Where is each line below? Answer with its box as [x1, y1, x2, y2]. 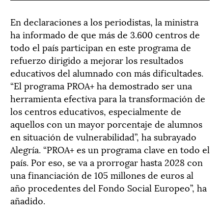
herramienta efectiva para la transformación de [10, 91, 205, 105]
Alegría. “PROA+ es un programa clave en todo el [10, 142, 210, 156]
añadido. [10, 193, 45, 207]
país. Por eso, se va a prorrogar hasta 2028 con [10, 155, 203, 168]
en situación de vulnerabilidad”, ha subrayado [10, 129, 196, 143]
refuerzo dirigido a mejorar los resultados [10, 53, 183, 66]
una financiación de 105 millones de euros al [10, 167, 193, 181]
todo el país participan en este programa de [10, 40, 191, 54]
